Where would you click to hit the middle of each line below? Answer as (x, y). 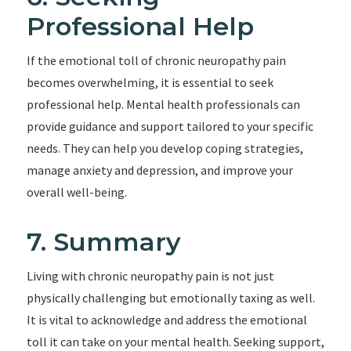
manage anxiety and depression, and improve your (159, 170)
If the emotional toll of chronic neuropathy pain (156, 60)
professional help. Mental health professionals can (163, 104)
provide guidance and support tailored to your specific (170, 126)
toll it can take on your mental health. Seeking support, (175, 342)
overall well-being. (76, 192)
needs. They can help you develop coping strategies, (165, 148)
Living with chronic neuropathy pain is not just (150, 276)
